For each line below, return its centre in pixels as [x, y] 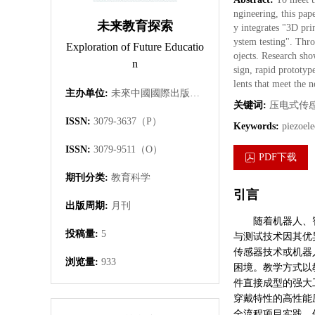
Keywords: [258, 126]
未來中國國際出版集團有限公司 [195, 93]
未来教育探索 [135, 26]
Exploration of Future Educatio [135, 47]
